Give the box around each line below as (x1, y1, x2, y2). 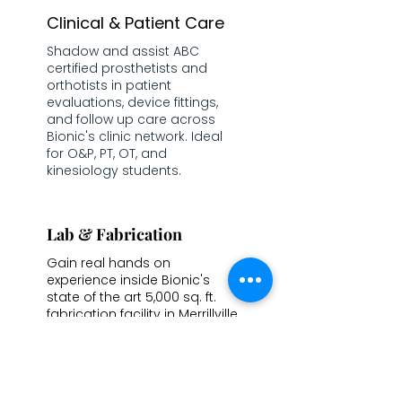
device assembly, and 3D (47, 356, 208, 374)
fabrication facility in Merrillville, (47, 305, 240, 323)
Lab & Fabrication (47, 223, 182, 245)
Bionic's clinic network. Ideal (47, 127, 223, 145)
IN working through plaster (47, 322, 217, 340)
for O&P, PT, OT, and (47, 144, 167, 162)
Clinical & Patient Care (47, 12, 224, 34)
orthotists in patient (47, 76, 171, 94)
